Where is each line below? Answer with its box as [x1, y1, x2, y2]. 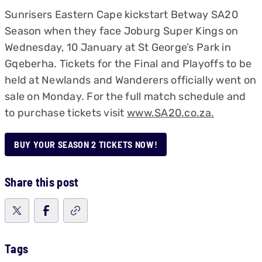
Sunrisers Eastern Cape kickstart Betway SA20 [5, 8, 238, 21]
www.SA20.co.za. [127, 106, 215, 119]
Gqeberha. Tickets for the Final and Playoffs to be [5, 57, 252, 70]
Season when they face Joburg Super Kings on [5, 25, 239, 37]
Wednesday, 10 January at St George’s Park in [5, 41, 231, 54]
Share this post [5, 175, 79, 189]
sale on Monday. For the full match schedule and [5, 90, 246, 103]
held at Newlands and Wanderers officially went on [5, 74, 257, 87]
